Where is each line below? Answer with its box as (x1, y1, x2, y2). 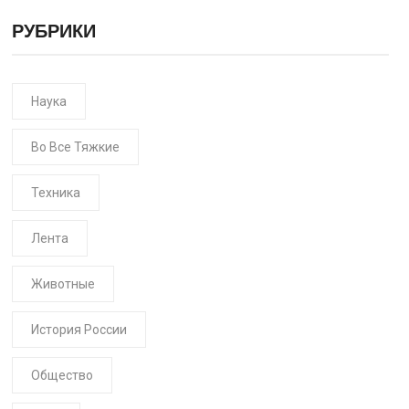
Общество (30, 368, 93, 383)
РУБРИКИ (11, 18, 96, 44)
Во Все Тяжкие (30, 140, 120, 154)
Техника (30, 185, 80, 200)
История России (30, 322, 127, 337)
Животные (30, 277, 95, 291)
